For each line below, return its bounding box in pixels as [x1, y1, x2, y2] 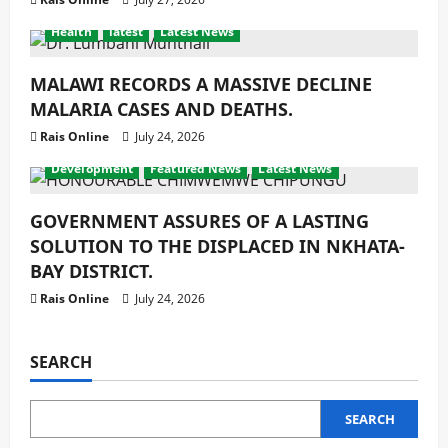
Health [51, 23, 92, 40]
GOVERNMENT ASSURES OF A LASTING [30, 209, 369, 233]
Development [51, 160, 134, 177]
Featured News [150, 160, 242, 177]
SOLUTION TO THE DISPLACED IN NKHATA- [30, 234, 405, 258]
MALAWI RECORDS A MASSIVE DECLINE [30, 72, 372, 96]
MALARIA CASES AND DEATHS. [30, 97, 293, 121]
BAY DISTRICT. [30, 259, 153, 283]
